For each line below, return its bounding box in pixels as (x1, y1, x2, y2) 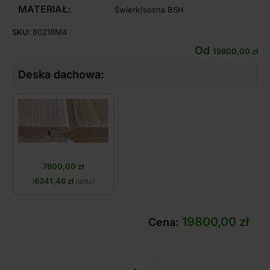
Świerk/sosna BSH (115, 4, 184, 14)
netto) (73, 177, 95, 186)
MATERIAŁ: (18, 3, 71, 16)
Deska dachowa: (18, 68, 104, 81)
